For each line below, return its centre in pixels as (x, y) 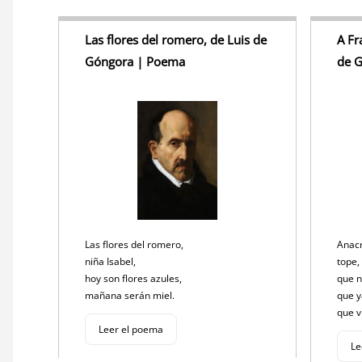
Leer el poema (131, 330)
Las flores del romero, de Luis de (176, 40)
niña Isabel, (112, 262)
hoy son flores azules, (135, 279)
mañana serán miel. (131, 296)
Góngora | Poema (135, 62)
